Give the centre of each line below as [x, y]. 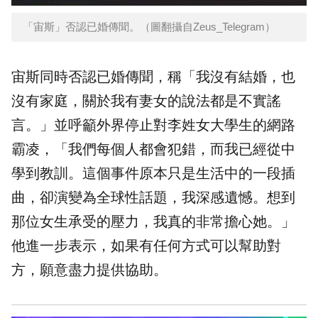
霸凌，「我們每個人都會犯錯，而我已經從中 [153, 149]
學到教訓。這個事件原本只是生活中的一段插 [153, 174]
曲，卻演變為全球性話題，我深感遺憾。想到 [153, 198]
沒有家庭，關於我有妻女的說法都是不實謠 [146, 101]
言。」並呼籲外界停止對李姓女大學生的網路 [153, 125]
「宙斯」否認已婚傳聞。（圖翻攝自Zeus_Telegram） [149, 27]
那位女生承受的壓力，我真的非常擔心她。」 [153, 222]
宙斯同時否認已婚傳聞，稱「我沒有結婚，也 [153, 77]
